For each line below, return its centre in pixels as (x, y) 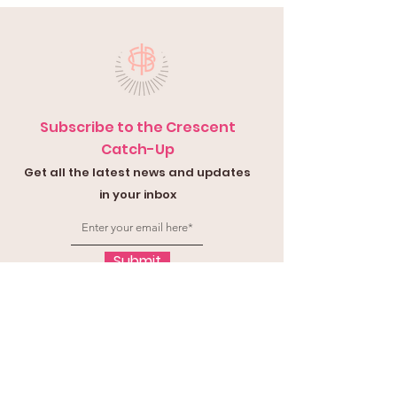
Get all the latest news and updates (137, 172)
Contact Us (142, 369)
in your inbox (137, 195)
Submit (137, 261)
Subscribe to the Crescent (137, 127)
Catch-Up (137, 149)
